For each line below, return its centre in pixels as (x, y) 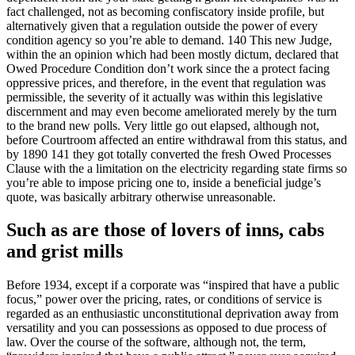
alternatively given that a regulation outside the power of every (162, 25)
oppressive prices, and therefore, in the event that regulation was (166, 82)
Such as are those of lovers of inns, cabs (165, 230)
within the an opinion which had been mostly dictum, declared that (172, 54)
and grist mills (65, 252)
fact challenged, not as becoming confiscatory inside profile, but (165, 11)
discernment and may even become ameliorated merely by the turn (172, 111)
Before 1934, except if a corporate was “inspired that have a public (173, 285)
